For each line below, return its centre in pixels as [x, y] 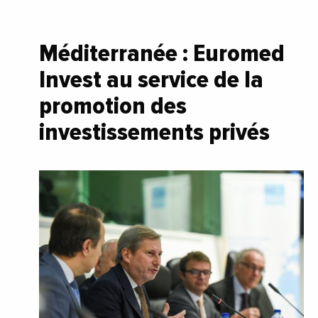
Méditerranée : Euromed [162, 53]
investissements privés [154, 132]
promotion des [113, 105]
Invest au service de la [151, 79]
